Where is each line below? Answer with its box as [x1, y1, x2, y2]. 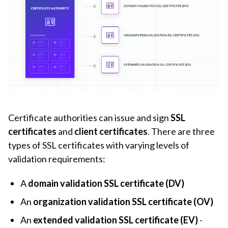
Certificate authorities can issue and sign [8, 112, 170, 124]
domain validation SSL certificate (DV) [28, 178, 184, 189]
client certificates [74, 126, 148, 137]
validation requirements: [8, 153, 105, 165]
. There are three [148, 126, 215, 137]
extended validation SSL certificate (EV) [33, 214, 198, 225]
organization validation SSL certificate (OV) [33, 195, 213, 207]
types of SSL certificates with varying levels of [8, 139, 189, 151]
